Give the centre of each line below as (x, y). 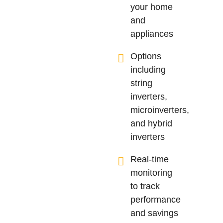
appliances (152, 34)
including (148, 70)
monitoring (152, 173)
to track (145, 186)
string (142, 83)
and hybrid (152, 124)
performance (156, 200)
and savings (155, 213)
